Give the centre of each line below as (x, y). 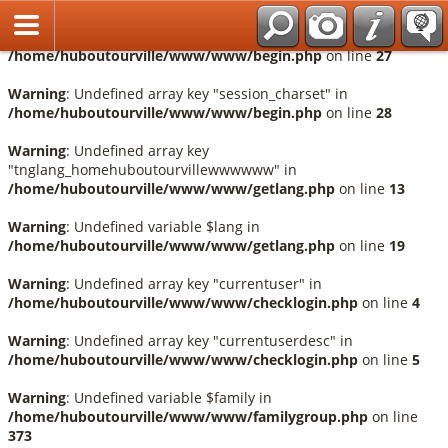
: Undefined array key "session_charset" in (207, 93)
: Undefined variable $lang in (163, 226)
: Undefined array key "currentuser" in (194, 283)
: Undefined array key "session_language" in (213, 36)
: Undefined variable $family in (169, 397)
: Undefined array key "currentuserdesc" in (209, 340)
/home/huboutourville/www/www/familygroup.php (188, 416)
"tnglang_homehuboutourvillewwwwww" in (152, 169)
